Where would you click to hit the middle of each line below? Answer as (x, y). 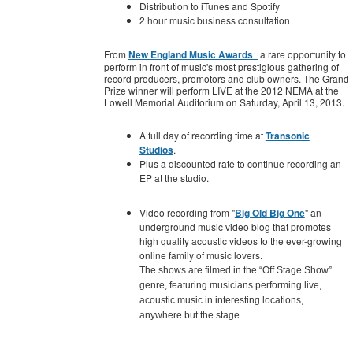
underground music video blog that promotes (235, 226)
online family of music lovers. (201, 255)
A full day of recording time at (202, 135)
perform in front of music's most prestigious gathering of (221, 66)
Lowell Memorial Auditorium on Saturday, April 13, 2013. (224, 102)
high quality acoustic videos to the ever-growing (240, 240)
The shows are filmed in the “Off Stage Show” (235, 270)
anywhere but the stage (189, 315)
